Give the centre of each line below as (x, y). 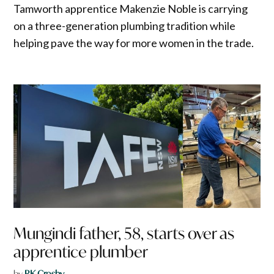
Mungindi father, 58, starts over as (124, 234)
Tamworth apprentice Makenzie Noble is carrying (131, 9)
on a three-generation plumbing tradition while (125, 26)
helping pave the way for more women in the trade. (134, 43)
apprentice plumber (81, 252)
